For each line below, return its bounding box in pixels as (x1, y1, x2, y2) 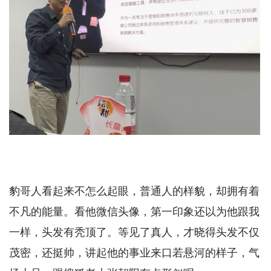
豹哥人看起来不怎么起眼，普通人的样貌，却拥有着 (9, 184, 260, 197)
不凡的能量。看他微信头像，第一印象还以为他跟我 (9, 205, 260, 218)
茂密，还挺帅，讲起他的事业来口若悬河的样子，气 (9, 246, 260, 259)
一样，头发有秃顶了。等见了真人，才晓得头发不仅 (9, 226, 260, 238)
